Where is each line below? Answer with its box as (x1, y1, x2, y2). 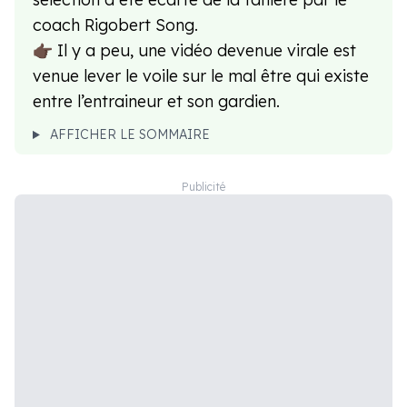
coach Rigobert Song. (33, 15, 198, 36)
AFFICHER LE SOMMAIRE (49, 126, 210, 144)
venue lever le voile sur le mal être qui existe (33, 65, 369, 87)
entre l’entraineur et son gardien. (33, 91, 280, 113)
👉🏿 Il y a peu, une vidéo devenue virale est (33, 40, 356, 62)
